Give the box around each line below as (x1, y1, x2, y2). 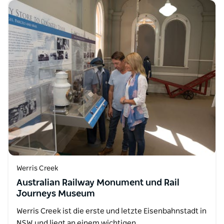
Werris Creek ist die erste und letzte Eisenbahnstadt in (16, 207, 206, 215)
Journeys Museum (16, 189, 95, 198)
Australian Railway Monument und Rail (16, 178, 179, 187)
